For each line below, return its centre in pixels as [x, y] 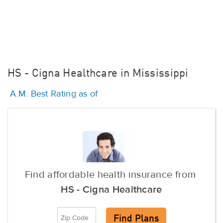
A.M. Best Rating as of [54, 94]
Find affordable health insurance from [111, 175]
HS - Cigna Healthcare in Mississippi [98, 74]
